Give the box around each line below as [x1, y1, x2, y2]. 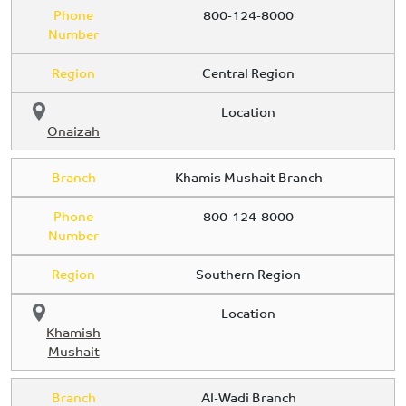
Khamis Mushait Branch [174, 166, 323, 188]
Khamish [46, 321, 101, 343]
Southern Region [196, 263, 302, 285]
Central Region [202, 62, 295, 83]
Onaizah [47, 120, 101, 141]
